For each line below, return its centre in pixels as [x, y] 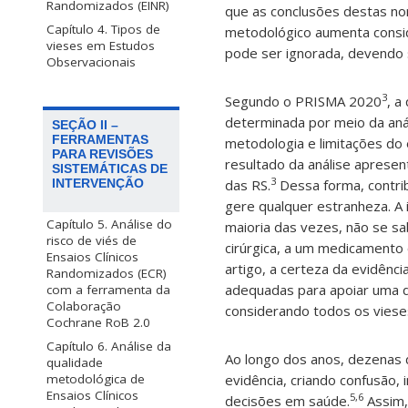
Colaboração [84, 306]
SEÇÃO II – [85, 125]
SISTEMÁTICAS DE [110, 169]
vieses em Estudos [101, 46]
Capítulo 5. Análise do [109, 224]
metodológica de [96, 379]
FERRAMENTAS [100, 140]
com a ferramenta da [108, 290]
